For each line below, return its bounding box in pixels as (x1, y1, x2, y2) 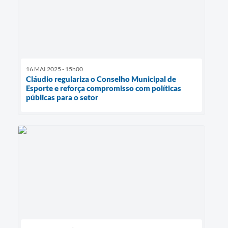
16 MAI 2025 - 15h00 (26, 65, 83, 73)
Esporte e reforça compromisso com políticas (26, 83, 181, 93)
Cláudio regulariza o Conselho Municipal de (26, 74, 176, 84)
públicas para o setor (26, 93, 98, 102)
